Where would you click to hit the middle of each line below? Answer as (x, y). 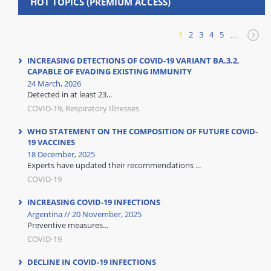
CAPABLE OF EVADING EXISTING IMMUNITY (109, 71)
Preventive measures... (68, 225)
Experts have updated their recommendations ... (114, 165)
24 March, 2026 (54, 83)
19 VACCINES (51, 142)
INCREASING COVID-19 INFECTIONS (94, 202)
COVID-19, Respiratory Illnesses (83, 108)
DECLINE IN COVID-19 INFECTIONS (92, 262)
